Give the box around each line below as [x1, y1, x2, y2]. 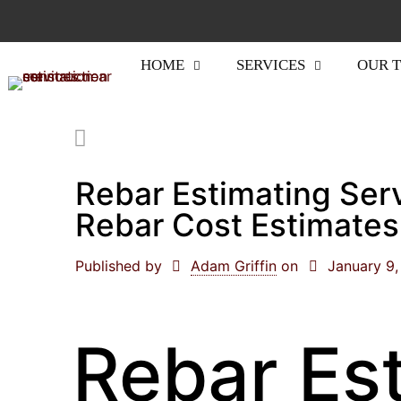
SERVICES [235, 56, 305, 73]
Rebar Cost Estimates [75, 206, 399, 243]
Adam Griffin [191, 257, 277, 275]
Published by [75, 257, 162, 275]
